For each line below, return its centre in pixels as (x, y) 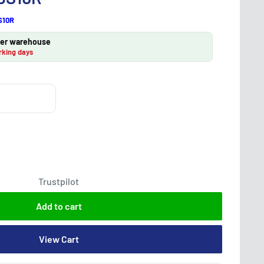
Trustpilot (59, 181)
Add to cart (59, 206)
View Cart (59, 239)
